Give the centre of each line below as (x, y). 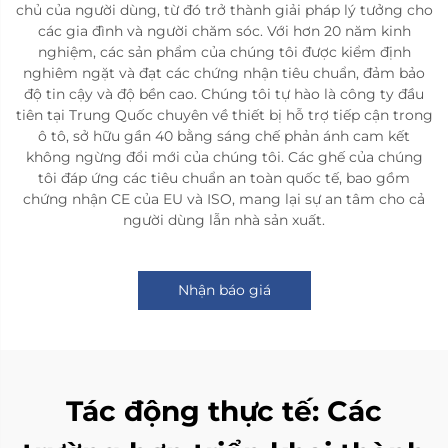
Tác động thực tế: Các (224, 410)
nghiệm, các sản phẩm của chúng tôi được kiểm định (224, 51)
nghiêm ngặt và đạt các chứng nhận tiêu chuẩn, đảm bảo (224, 72)
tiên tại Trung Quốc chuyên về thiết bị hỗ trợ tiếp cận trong (224, 114)
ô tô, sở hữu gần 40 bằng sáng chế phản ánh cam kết (224, 135)
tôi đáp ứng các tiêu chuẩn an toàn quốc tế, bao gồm (224, 177)
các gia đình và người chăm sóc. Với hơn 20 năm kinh (224, 30)
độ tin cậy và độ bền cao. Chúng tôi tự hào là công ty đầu (224, 93)
